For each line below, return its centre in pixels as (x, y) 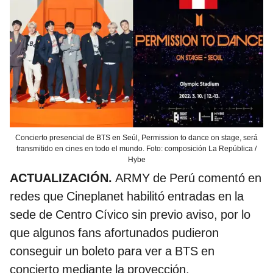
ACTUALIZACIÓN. (61, 178)
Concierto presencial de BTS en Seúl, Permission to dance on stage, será (136, 137)
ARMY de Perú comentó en (187, 178)
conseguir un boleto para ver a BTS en (112, 251)
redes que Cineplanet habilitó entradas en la (127, 196)
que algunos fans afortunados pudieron (114, 232)
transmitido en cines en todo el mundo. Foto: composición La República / (136, 148)
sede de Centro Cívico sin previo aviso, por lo (130, 214)
